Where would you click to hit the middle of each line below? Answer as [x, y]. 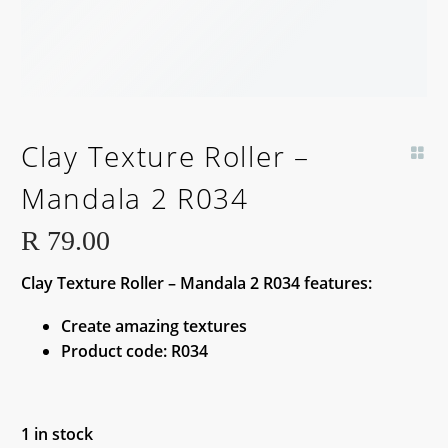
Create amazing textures [154, 325]
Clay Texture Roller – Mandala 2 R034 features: [196, 283]
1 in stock [57, 434]
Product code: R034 [134, 350]
